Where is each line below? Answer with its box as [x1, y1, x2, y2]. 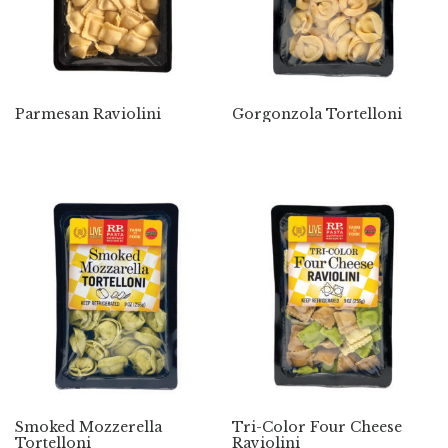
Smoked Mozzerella [15, 418, 162, 436]
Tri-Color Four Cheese [231, 418, 402, 436]
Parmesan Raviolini [15, 104, 161, 123]
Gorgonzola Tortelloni [231, 104, 402, 123]
